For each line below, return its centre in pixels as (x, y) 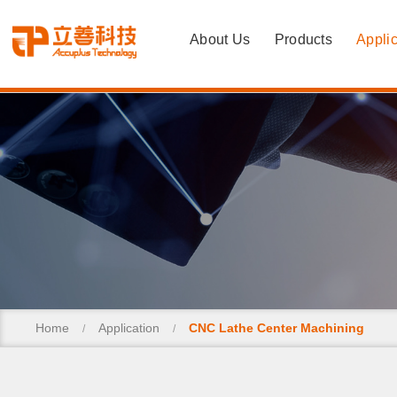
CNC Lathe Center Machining (277, 327)
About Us (220, 39)
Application (129, 327)
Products (304, 39)
